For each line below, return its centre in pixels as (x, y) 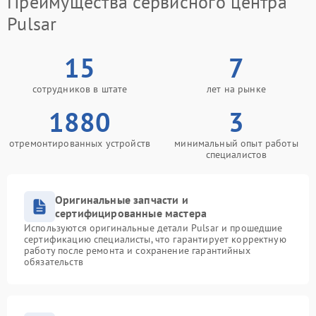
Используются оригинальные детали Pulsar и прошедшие (153, 228)
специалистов (236, 154)
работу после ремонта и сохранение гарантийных (137, 250)
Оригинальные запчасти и (122, 200)
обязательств (54, 262)
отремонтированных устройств (80, 143)
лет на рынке (236, 89)
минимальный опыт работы (236, 143)
